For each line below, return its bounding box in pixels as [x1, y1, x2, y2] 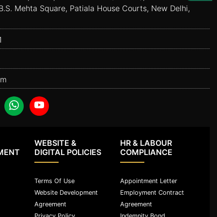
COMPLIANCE [120, 147, 172, 157]
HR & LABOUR [120, 138, 172, 148]
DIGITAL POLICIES [34, 147, 101, 157]
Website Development [34, 188, 98, 196]
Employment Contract [120, 188, 184, 196]
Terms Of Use [34, 177, 75, 185]
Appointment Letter [120, 177, 177, 185]
